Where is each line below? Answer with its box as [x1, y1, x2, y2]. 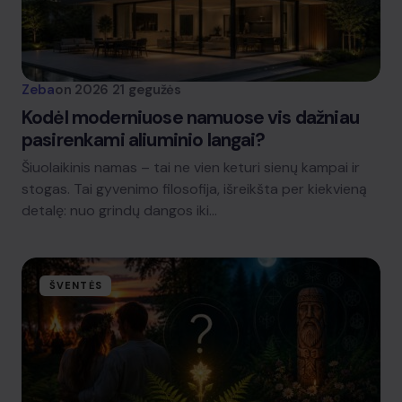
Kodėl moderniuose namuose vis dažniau [22, 105, 359, 130]
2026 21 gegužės [74, 81, 181, 99]
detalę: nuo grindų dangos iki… [22, 201, 217, 220]
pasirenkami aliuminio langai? [22, 127, 266, 153]
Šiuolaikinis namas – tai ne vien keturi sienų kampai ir [22, 158, 360, 177]
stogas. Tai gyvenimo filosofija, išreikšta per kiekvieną [22, 179, 367, 198]
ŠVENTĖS [49, 279, 102, 292]
